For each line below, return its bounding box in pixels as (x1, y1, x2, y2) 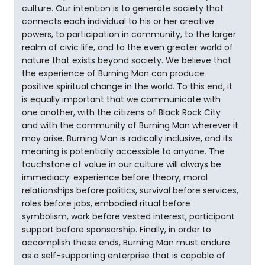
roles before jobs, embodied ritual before (22, 198, 190, 209)
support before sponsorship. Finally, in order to (22, 224, 211, 235)
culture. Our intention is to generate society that (22, 2, 224, 14)
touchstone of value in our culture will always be (22, 159, 221, 170)
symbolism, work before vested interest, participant (22, 211, 235, 222)
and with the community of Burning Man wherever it (22, 119, 238, 131)
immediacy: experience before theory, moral (22, 172, 208, 183)
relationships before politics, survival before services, (22, 185, 238, 196)
